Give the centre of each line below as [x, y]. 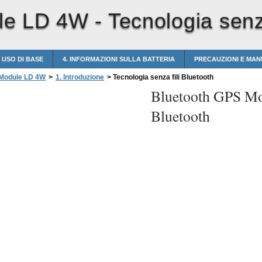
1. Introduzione [80, 77]
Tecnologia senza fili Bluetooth [162, 77]
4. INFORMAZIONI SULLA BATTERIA [119, 59]
